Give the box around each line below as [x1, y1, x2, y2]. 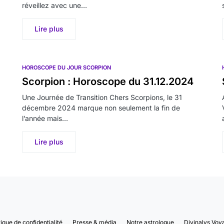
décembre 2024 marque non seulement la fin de [22, 103, 180, 112]
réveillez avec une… [22, 1, 87, 9]
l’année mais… [22, 114, 68, 122]
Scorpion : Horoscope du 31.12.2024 [22, 75, 193, 87]
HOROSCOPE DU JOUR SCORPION [22, 64, 111, 71]
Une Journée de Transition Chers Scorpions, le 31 [22, 93, 182, 101]
